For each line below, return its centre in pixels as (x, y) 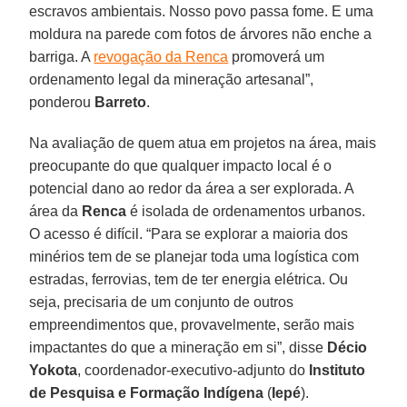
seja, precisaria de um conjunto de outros (162, 302)
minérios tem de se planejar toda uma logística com (194, 256)
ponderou (62, 102)
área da (56, 211)
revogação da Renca (161, 56)
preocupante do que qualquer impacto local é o (181, 165)
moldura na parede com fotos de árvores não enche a (201, 34)
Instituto (338, 370)
